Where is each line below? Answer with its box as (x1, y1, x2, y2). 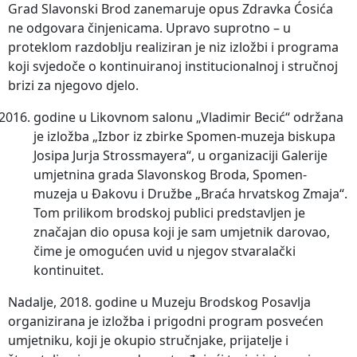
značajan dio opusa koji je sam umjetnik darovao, (33, 223, 330, 241)
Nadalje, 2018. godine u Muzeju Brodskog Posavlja (8, 293, 311, 312)
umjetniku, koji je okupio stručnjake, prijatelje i (8, 331, 288, 350)
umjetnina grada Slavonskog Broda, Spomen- (33, 166, 307, 184)
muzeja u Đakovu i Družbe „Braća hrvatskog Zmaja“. (33, 185, 347, 203)
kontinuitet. (33, 261, 104, 280)
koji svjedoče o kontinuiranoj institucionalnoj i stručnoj (8, 57, 338, 76)
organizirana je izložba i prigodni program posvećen (8, 312, 324, 331)
